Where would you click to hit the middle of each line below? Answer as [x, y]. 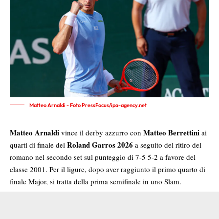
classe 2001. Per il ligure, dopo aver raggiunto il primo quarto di [108, 169]
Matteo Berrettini [171, 132]
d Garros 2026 [109, 144]
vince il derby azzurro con [101, 132]
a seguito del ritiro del [167, 144]
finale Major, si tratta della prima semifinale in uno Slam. [96, 181]
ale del [56, 144]
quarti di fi [25, 144]
